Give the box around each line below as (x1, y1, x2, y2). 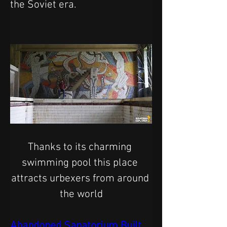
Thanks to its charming (28, 141, 134, 154)
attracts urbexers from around (11, 172, 152, 185)
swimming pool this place (22, 157, 140, 169)
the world (59, 188, 103, 201)
